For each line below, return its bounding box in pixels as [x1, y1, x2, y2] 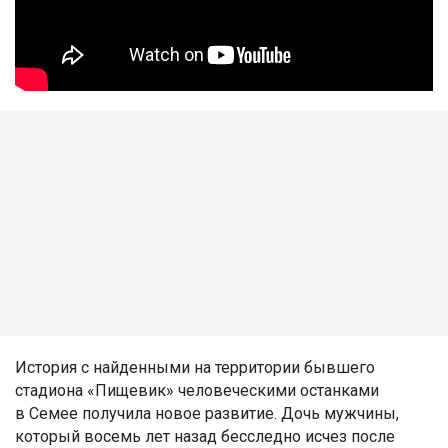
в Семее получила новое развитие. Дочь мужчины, [15, 403, 399, 423]
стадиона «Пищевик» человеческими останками [15, 380, 379, 400]
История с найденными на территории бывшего [15, 357, 375, 377]
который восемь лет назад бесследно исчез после [15, 426, 395, 446]
